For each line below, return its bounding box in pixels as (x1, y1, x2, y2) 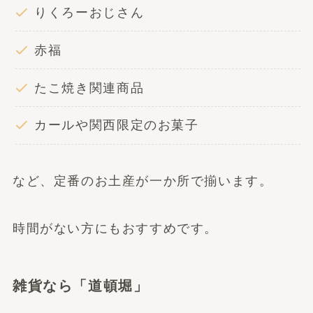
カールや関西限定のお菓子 (34, 118, 199, 133)
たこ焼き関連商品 (34, 80, 145, 95)
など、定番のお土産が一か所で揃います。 (12, 173, 273, 188)
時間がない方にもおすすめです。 (12, 221, 219, 235)
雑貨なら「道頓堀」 (12, 278, 149, 294)
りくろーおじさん (34, 5, 145, 20)
